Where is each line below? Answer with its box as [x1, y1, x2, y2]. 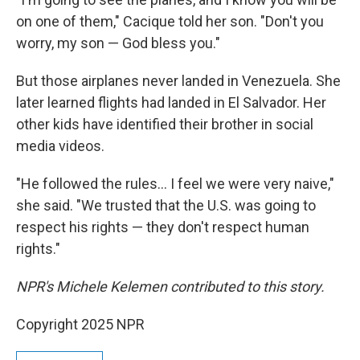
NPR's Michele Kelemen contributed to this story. [16, 278, 325, 295]
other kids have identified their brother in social [16, 116, 313, 133]
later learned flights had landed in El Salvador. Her [16, 94, 326, 111]
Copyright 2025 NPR [16, 316, 145, 333]
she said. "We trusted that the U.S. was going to [16, 197, 316, 214]
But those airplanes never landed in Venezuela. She [16, 72, 341, 89]
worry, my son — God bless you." [16, 35, 220, 51]
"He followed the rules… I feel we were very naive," [16, 175, 334, 192]
